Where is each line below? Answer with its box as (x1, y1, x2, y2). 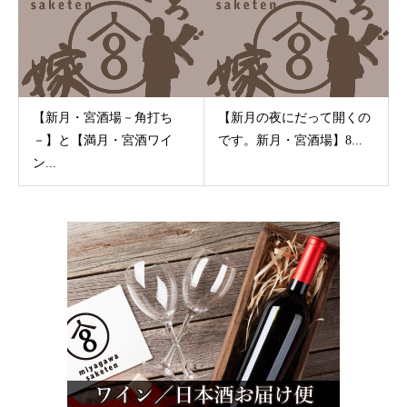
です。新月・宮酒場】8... (217, 133, 362, 147)
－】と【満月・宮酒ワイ (33, 133, 173, 147)
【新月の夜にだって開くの (217, 110, 371, 124)
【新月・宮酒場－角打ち (33, 110, 173, 124)
